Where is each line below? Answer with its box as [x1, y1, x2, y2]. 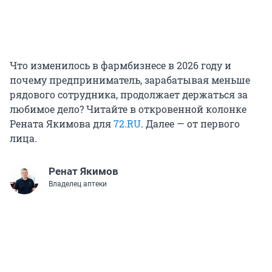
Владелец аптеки [49, 180, 107, 189]
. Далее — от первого [141, 117, 240, 131]
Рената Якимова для [10, 117, 114, 131]
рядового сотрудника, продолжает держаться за [10, 88, 248, 101]
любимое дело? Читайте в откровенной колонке [10, 103, 246, 116]
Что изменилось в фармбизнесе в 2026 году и [10, 59, 231, 72]
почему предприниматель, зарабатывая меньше [10, 73, 250, 87]
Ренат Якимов [49, 165, 118, 178]
